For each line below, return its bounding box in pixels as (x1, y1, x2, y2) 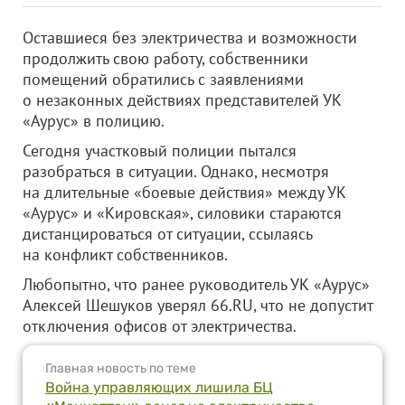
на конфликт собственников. (23, 244, 228, 265)
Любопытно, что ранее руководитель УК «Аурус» (23, 274, 370, 295)
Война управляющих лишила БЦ (45, 379, 273, 396)
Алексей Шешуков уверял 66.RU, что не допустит (23, 295, 372, 316)
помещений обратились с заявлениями (23, 69, 304, 89)
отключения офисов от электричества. (23, 316, 297, 336)
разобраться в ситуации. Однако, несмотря (23, 161, 329, 182)
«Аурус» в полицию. (23, 110, 165, 131)
